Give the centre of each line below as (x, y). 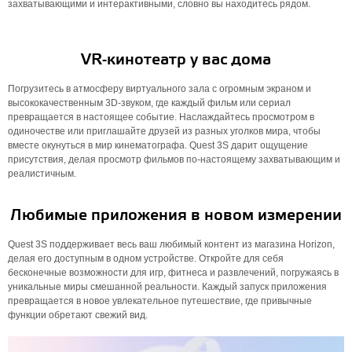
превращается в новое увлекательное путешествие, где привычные (160, 301)
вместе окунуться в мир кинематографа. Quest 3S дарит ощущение (158, 145)
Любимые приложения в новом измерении (176, 216)
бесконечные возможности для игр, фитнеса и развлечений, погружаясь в (173, 273)
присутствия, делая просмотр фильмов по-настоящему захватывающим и (174, 159)
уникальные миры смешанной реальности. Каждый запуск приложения (167, 287)
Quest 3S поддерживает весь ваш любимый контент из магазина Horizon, (171, 244)
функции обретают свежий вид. (78, 315)
